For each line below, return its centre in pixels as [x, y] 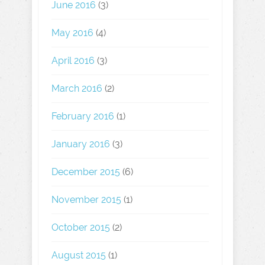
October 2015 [81, 227]
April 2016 [73, 61]
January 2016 [81, 144]
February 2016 [83, 116]
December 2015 [86, 172]
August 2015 [79, 255]
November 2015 [86, 200]
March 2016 [77, 88]
